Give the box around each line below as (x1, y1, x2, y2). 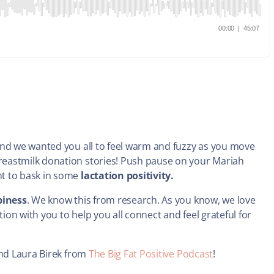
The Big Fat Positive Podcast (88, 247, 213, 261)
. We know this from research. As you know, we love (26, 193, 256, 207)
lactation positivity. (81, 169, 174, 183)
